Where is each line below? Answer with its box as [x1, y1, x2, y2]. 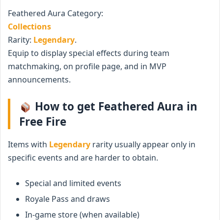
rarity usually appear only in [90, 138, 195, 150]
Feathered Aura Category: [8, 7, 103, 19]
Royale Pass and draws [25, 193, 110, 204]
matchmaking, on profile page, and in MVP [8, 60, 166, 72]
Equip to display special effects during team [8, 47, 169, 58]
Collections [8, 21, 51, 32]
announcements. [8, 74, 71, 85]
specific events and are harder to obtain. [8, 152, 158, 163]
